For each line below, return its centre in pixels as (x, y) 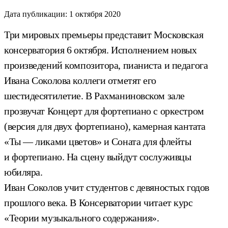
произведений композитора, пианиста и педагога (106, 65)
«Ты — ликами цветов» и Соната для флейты (98, 141)
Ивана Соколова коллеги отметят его (80, 80)
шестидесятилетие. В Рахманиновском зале (94, 95)
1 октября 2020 (95, 14)
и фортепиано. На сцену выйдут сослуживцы (98, 156)
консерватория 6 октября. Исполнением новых (101, 50)
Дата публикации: (36, 14)
